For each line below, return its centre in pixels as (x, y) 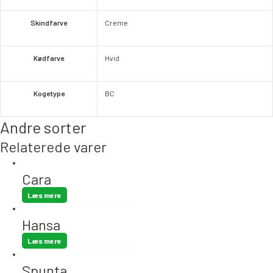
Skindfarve (49, 22)
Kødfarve (49, 58)
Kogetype (49, 93)
